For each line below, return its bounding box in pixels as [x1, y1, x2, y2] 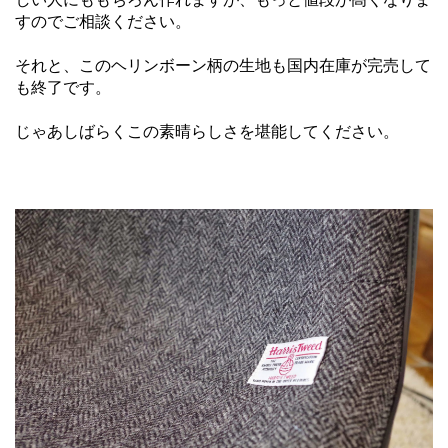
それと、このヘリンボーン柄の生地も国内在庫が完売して [15, 57, 431, 75]
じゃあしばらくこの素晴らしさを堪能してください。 [15, 123, 399, 141]
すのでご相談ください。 [15, 13, 191, 31]
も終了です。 [15, 79, 111, 97]
